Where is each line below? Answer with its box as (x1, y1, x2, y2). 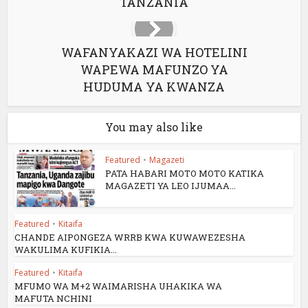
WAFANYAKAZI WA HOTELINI (60, 44, 247, 60)
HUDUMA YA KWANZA (83, 78, 225, 95)
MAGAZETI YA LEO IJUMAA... (105, 179, 236, 192)
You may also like (105, 120, 203, 134)
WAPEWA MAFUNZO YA (80, 61, 228, 78)
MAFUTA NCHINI (14, 291, 93, 305)
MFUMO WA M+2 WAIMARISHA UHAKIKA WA (14, 279, 223, 292)
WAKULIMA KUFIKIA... (14, 243, 118, 256)
